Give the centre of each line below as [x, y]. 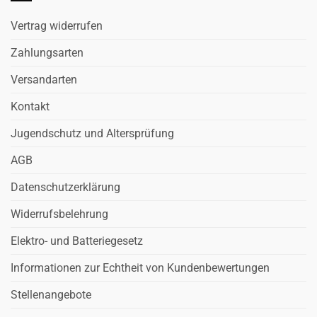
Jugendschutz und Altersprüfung [92, 133]
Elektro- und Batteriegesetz [77, 241]
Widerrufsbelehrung [59, 214]
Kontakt [30, 106]
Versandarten [44, 79]
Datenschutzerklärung [65, 187]
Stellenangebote [51, 294]
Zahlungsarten [47, 52]
